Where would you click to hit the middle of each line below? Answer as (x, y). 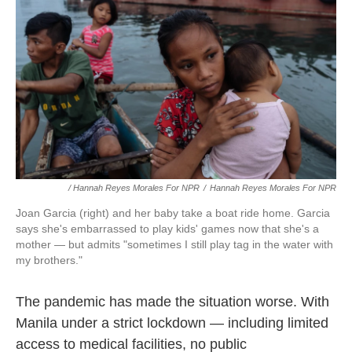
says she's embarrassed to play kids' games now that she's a (167, 228)
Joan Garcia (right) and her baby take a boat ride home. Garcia (173, 213)
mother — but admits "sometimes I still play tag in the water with (174, 244)
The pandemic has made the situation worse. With (172, 301)
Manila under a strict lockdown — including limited (172, 323)
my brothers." (49, 260)
